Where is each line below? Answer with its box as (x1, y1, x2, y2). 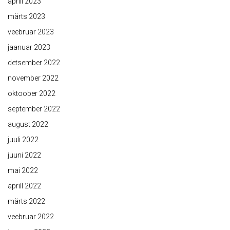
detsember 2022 (8, 58, 60, 67)
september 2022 (8, 104, 60, 113)
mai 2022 (8, 166, 38, 175)
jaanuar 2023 (8, 43, 50, 51)
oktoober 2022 (8, 89, 55, 98)
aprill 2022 (8, 181, 41, 190)
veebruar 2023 (8, 27, 54, 36)
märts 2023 (8, 12, 45, 21)
